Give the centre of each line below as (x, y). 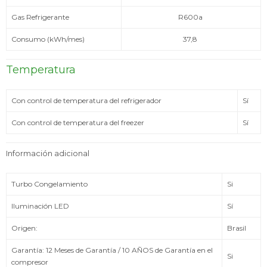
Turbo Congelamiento (50, 184)
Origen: (25, 228)
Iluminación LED (40, 206)
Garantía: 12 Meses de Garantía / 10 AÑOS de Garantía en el (112, 250)
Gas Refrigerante (42, 17)
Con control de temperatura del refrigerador (86, 100)
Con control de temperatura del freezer (78, 122)
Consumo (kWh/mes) (49, 39)
